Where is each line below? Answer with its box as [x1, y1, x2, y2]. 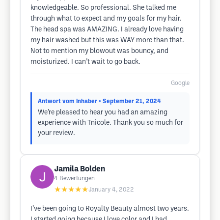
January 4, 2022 [88, 187, 134, 192]
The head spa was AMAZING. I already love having [30, 27, 184, 33]
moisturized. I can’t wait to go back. [30, 59, 140, 65]
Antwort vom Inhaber [38, 99, 97, 104]
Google [171, 81, 190, 86]
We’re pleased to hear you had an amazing [38, 110, 167, 116]
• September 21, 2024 [99, 99, 161, 104]
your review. [38, 130, 75, 137]
